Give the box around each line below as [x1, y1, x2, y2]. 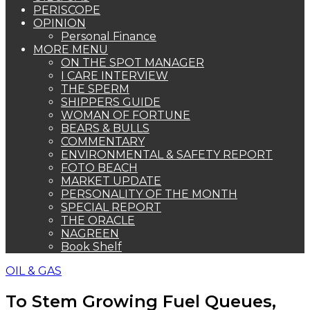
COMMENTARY [61, 135, 145, 148]
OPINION [33, 17, 86, 30]
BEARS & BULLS [61, 122, 149, 135]
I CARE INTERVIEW [61, 69, 168, 82]
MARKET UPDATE [61, 174, 161, 188]
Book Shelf [61, 240, 122, 253]
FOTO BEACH [61, 161, 138, 174]
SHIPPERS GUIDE [61, 95, 161, 109]
